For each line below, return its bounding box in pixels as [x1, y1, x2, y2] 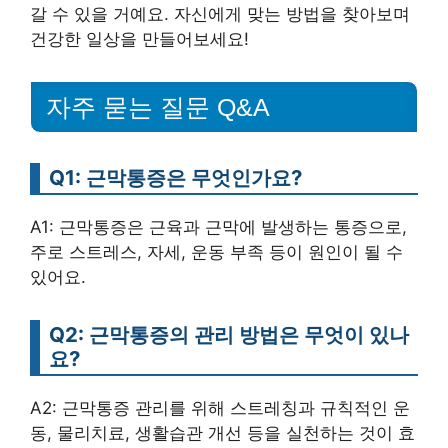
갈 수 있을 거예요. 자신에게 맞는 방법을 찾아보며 [30, 3, 410, 24]
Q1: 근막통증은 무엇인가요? [49, 164, 302, 190]
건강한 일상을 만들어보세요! [30, 28, 249, 49]
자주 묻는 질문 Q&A [46, 92, 270, 121]
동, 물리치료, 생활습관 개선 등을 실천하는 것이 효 [30, 422, 415, 443]
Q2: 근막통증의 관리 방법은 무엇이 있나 [49, 321, 409, 347]
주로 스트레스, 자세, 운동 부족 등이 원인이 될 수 [30, 241, 403, 262]
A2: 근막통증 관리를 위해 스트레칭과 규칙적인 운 [30, 397, 410, 418]
